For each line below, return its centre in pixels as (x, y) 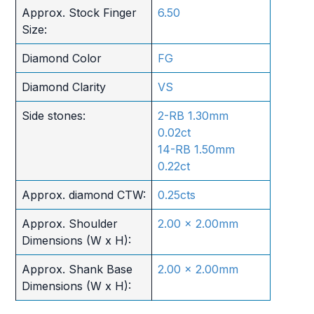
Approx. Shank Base (77, 269)
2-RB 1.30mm (193, 115)
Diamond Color (61, 58)
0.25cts (176, 194)
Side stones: (53, 115)
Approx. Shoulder (69, 223)
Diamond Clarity (63, 87)
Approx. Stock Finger (79, 12)
